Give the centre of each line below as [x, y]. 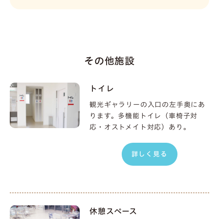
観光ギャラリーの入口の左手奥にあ [148, 105]
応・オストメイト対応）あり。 [140, 127]
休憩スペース [114, 211]
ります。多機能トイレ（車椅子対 [144, 116]
